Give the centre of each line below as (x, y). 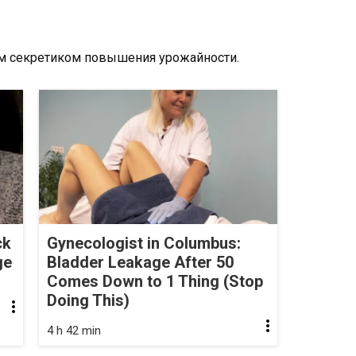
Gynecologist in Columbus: (144, 243)
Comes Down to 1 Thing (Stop (155, 281)
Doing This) (88, 300)
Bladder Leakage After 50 (140, 262)
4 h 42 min (74, 330)
